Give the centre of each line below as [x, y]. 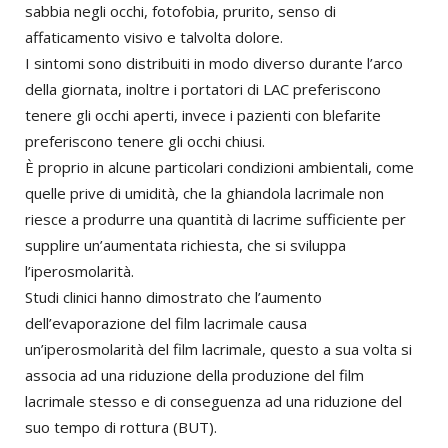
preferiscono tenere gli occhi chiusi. [145, 141]
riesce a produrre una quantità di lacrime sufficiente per [215, 219]
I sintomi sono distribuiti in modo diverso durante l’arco [214, 63]
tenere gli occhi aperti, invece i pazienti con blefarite [203, 115]
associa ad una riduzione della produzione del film [194, 375]
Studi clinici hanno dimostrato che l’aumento [173, 297]
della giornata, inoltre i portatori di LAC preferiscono [203, 89]
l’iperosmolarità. [79, 271]
